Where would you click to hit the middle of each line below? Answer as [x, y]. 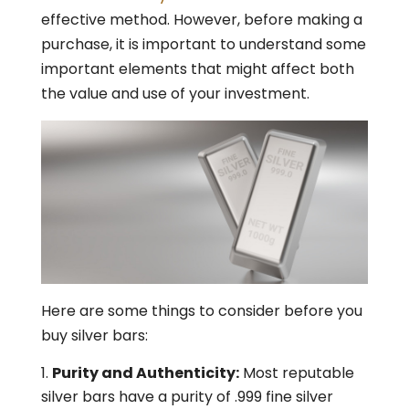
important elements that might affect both [197, 69]
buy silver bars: [94, 336]
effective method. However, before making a [201, 20]
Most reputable [296, 373]
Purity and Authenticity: [145, 373]
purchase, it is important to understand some [203, 44]
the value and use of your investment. [175, 94]
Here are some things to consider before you [201, 311]
